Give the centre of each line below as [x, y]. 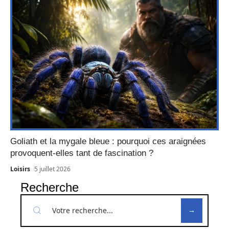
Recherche [50, 187]
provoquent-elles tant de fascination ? [82, 153]
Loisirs [20, 169]
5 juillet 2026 [53, 169]
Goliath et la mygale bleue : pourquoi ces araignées [108, 141]
